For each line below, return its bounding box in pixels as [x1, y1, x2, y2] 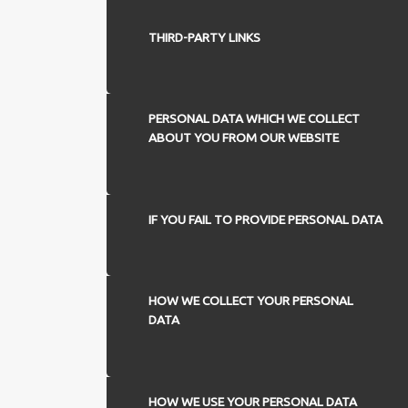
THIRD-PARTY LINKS [148, 29, 260, 45]
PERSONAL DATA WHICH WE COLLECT [148, 111, 360, 127]
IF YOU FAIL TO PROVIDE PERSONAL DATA [148, 211, 382, 227]
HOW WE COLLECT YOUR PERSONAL [148, 293, 353, 309]
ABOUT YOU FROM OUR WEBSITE [148, 130, 339, 146]
